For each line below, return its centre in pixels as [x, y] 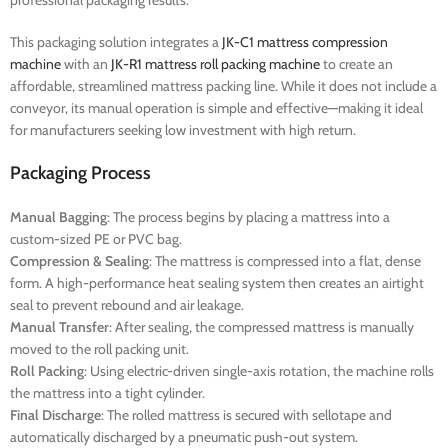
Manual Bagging [58, 217]
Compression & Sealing [79, 261]
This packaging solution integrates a [116, 42]
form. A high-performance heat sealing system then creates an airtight [217, 283]
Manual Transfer [59, 327]
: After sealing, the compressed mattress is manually [261, 327]
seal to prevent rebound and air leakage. [127, 305]
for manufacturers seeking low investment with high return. [183, 130]
